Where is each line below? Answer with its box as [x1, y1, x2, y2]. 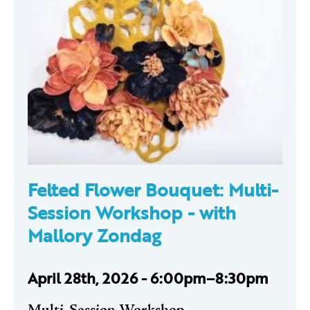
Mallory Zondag [28, 221, 161, 248]
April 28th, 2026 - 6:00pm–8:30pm [28, 266, 268, 289]
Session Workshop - [28, 199, 199, 226]
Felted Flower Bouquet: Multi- [28, 176, 278, 203]
